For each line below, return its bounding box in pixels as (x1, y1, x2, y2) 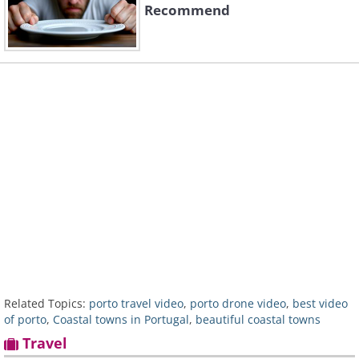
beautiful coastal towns (196, 312, 321, 328)
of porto (4, 312, 46, 328)
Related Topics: (4, 296, 86, 312)
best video (292, 296, 348, 312)
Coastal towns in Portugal (53, 312, 189, 328)
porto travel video (89, 296, 184, 312)
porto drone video (190, 296, 286, 312)
